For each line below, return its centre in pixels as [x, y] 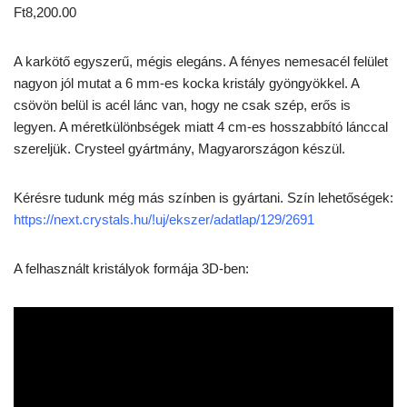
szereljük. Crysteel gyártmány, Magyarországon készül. [179, 149]
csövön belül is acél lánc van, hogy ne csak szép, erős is [182, 105]
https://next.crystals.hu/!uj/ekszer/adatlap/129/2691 [164, 219]
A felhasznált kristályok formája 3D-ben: [131, 268]
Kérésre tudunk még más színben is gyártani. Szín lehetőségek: [203, 198]
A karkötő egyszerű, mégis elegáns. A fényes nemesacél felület [201, 61]
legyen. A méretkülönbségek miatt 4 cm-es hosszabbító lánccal [201, 127]
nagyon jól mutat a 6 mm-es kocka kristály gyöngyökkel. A [186, 83]
